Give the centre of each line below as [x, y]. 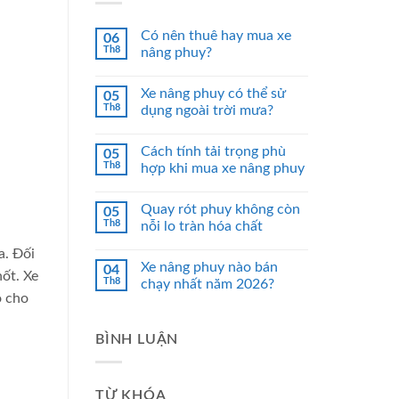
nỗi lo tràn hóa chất [202, 227]
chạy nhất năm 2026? [208, 285]
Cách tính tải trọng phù [213, 152]
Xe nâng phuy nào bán [209, 268]
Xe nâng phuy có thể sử [213, 94]
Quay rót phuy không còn [220, 210]
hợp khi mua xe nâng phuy [223, 169]
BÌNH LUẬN [137, 340]
